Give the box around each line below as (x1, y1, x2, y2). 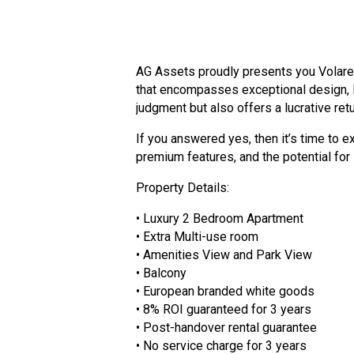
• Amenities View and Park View (136, 247, 312, 262)
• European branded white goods (136, 284, 314, 299)
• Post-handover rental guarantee (136, 320, 317, 335)
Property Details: (136, 180, 229, 195)
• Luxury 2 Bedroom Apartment (136, 211, 303, 226)
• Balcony (136, 265, 186, 281)
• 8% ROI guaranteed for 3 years (136, 302, 311, 317)
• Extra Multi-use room (136, 229, 258, 244)
